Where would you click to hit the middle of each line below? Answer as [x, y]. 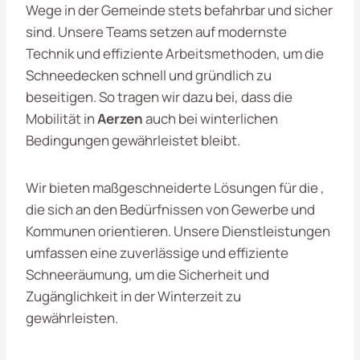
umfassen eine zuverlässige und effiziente [157, 252]
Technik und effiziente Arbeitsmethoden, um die [175, 53]
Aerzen [120, 118]
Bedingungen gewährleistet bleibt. [133, 140]
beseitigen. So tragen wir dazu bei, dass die [159, 96]
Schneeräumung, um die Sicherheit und [147, 274]
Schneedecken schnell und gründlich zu [149, 75]
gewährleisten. [72, 317]
